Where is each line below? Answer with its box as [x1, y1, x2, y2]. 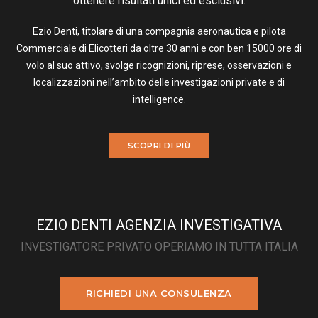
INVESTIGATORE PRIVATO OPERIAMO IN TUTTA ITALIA [20, 239, 298, 253]
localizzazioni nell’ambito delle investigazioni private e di [33, 76, 285, 88]
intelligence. [132, 93, 186, 105]
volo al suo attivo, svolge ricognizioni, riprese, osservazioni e [26, 59, 292, 71]
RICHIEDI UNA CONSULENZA [86, 287, 232, 299]
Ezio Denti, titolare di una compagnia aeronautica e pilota [32, 25, 286, 37]
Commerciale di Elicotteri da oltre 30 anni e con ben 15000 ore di [16, 42, 302, 54]
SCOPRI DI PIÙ [127, 140, 191, 150]
